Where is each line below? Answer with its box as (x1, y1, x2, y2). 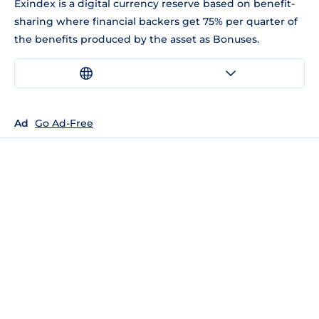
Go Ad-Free (35, 116, 93, 130)
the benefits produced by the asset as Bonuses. (14, 32, 259, 46)
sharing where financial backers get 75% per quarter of (14, 14, 298, 28)
